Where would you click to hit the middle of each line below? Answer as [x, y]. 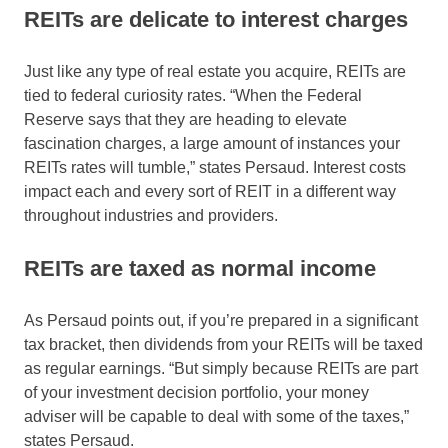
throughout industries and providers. [151, 216]
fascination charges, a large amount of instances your [212, 144]
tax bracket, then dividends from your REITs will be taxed [223, 345]
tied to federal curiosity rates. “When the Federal [193, 96]
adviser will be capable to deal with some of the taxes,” [216, 417]
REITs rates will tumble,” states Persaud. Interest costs [215, 168]
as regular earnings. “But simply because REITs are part [221, 369]
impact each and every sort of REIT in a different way [210, 192]
